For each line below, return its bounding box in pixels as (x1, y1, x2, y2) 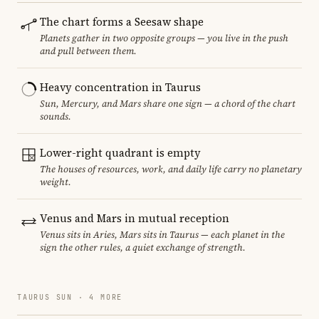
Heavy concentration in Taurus (40, 79, 201, 95)
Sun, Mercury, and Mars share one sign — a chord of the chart (40, 97, 296, 110)
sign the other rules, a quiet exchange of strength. (40, 241, 246, 253)
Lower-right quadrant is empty (40, 145, 201, 160)
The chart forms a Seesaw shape (40, 14, 204, 29)
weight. (40, 175, 71, 188)
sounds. (40, 110, 71, 122)
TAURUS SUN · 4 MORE (17, 292, 123, 302)
